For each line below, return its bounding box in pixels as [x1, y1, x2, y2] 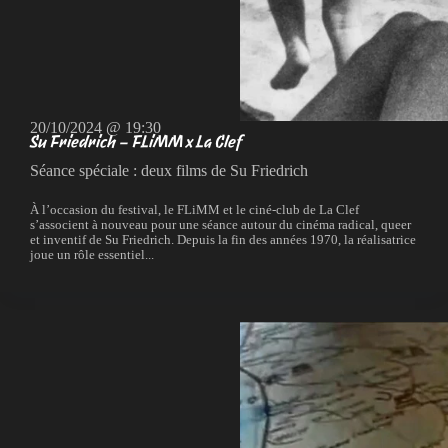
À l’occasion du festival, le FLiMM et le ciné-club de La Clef [30, 203, 359, 218]
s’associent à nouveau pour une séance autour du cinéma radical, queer [30, 218, 411, 233]
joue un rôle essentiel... [30, 248, 154, 263]
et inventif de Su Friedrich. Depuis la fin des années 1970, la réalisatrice [30, 233, 416, 248]
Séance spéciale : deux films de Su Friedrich [30, 162, 308, 180]
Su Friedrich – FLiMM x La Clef [30, 132, 242, 152]
